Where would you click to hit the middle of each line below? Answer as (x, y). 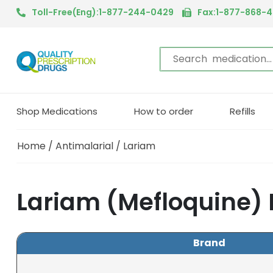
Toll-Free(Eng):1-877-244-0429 (103, 12)
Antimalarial (84, 146)
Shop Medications (57, 111)
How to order (164, 111)
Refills (243, 111)
